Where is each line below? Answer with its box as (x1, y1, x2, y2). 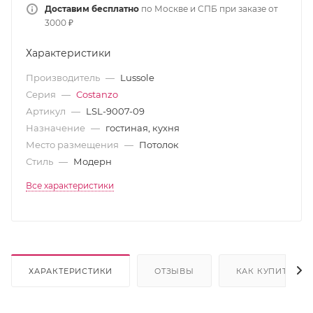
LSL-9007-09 (86, 105, 145, 117)
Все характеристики (26, 180, 114, 191)
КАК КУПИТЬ (235, 265, 293, 276)
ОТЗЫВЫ (154, 265, 194, 276)
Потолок (139, 139, 179, 150)
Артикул (26, 105, 68, 117)
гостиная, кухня (105, 122, 180, 133)
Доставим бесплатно (45, 3, 139, 14)
